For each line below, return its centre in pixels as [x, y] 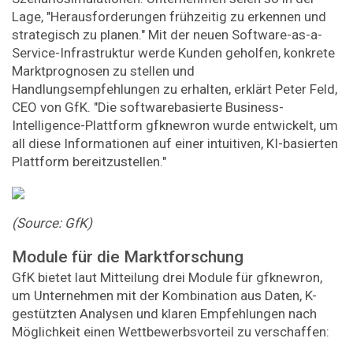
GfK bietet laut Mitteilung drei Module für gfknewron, [167, 277]
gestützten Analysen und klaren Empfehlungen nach [164, 313]
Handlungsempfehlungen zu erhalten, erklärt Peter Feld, [175, 89]
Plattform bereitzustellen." [89, 162]
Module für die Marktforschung [128, 256]
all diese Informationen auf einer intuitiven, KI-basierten [175, 144]
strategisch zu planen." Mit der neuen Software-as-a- [167, 35]
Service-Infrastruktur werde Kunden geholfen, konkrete [173, 53]
